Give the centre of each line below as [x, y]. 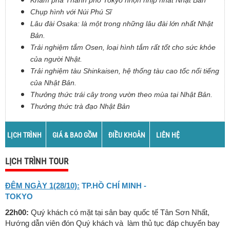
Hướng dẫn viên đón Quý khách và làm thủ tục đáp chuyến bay [112, 223]
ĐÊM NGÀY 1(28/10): [42, 186]
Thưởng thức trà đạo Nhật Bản [80, 106]
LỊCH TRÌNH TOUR [37, 161]
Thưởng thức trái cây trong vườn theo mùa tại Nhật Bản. [121, 94]
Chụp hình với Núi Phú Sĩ [71, 12]
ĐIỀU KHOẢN [127, 135]
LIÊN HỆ [168, 135]
